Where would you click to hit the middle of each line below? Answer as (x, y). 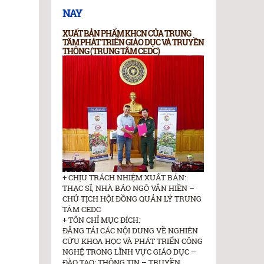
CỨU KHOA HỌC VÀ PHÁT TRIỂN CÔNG (133, 241)
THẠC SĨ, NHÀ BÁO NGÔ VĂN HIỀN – (128, 188)
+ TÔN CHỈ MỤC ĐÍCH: (101, 220)
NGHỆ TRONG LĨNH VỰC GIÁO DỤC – (129, 252)
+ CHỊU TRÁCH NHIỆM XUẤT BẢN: (124, 178)
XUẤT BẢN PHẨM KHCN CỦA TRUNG (127, 34)
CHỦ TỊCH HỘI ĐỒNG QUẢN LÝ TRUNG (132, 199)
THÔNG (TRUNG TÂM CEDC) (111, 51)
